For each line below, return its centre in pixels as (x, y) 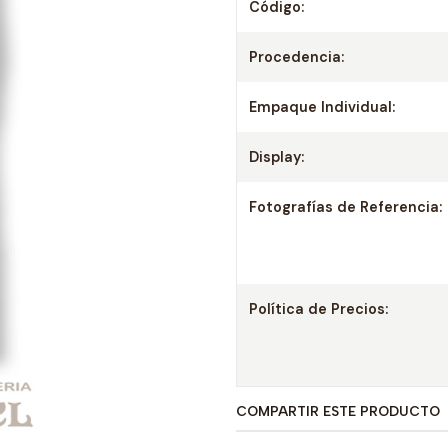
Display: (276, 157)
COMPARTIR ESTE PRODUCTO (338, 411)
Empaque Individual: (322, 107)
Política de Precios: (318, 309)
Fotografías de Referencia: (345, 207)
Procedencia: (296, 57)
